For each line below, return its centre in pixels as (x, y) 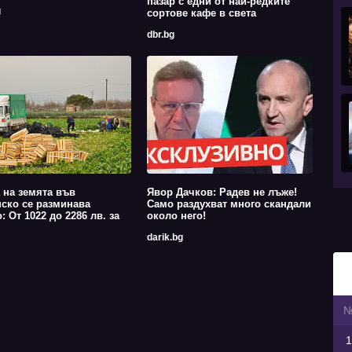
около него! (176, 216)
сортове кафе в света (201, 13)
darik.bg (165, 237)
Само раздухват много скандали (229, 204)
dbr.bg (160, 35)
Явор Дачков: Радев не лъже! (222, 192)
